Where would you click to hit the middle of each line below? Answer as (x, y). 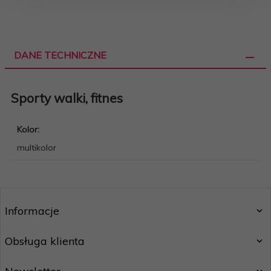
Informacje (32, 211)
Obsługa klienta (45, 241)
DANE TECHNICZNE (60, 55)
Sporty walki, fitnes (67, 98)
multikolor (37, 148)
